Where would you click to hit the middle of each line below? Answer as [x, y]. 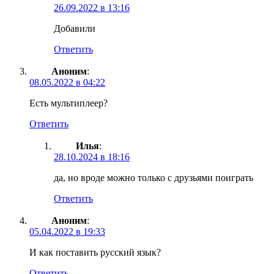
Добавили [75, 28]
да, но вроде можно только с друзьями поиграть [154, 177]
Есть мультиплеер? [68, 103]
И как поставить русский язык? [95, 252]
